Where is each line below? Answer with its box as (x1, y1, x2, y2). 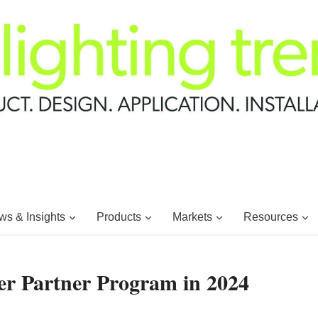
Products (96, 210, 141, 223)
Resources (243, 210, 298, 223)
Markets (172, 210, 212, 223)
